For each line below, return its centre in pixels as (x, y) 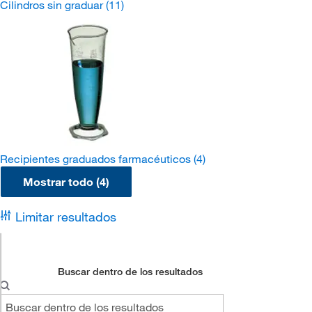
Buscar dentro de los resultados (131, 272)
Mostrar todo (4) (66, 182)
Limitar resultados (65, 217)
